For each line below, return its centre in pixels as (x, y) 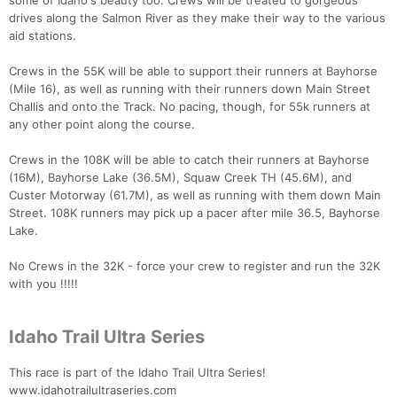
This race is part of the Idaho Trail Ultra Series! (137, 373)
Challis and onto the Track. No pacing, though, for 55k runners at (190, 107)
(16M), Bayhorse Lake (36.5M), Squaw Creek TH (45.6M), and (180, 178)
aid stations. (43, 36)
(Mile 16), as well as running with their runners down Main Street (190, 89)
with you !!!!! (43, 284)
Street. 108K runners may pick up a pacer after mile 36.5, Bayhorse (195, 213)
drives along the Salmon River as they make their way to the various (197, 18)
